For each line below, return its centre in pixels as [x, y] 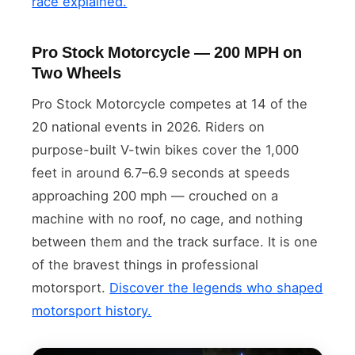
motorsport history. [92, 310]
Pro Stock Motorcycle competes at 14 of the [170, 103]
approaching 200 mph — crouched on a [155, 195]
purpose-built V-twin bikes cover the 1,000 [166, 149]
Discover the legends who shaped [216, 287]
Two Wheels [76, 73]
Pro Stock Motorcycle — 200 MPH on [167, 52]
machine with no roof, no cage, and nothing [168, 218]
